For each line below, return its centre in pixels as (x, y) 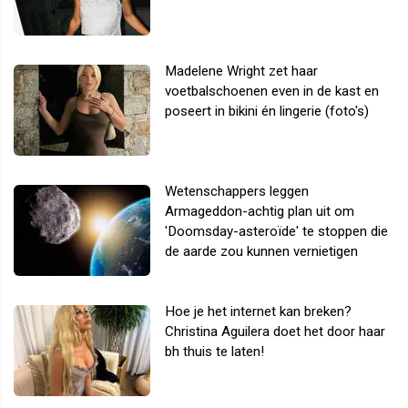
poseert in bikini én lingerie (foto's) (267, 111)
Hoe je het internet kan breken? (258, 311)
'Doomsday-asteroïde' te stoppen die (276, 231)
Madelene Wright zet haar (241, 71)
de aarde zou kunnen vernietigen (261, 251)
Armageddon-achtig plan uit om (260, 211)
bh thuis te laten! (214, 351)
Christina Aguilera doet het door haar (275, 331)
